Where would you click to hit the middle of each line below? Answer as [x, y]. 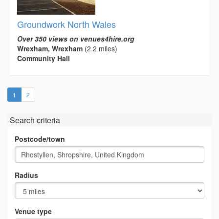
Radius [26, 175]
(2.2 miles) [100, 49]
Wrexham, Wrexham [50, 49]
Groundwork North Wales [66, 24]
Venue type [33, 211]
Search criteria [35, 120]
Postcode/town [40, 139]
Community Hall [44, 58]
